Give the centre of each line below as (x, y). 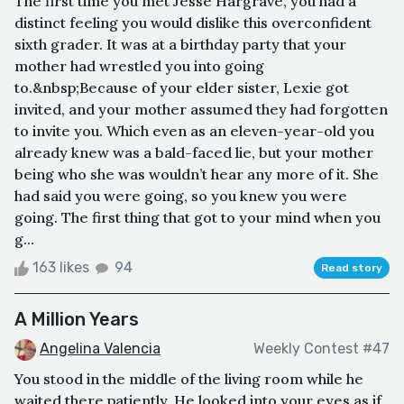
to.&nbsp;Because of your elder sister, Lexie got (182, 87)
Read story (352, 267)
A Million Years (77, 319)
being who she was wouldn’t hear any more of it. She (197, 174)
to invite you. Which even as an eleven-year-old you (194, 130)
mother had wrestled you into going (139, 65)
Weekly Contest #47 (321, 349)
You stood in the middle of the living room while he (189, 378)
